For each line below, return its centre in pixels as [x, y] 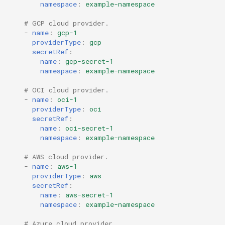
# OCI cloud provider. [67, 90]
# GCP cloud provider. [67, 23]
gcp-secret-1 [89, 61]
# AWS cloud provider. [66, 156]
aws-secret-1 [89, 195]
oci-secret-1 [89, 128]
